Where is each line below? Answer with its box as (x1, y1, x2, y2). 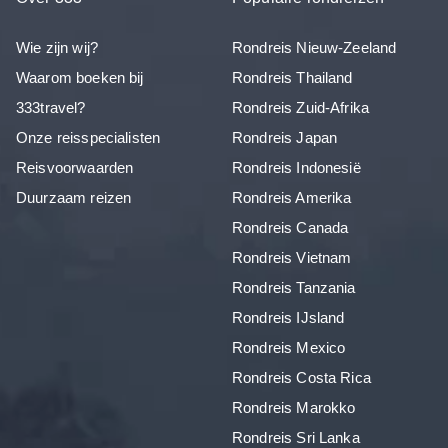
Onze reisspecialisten (16, 128, 161, 146)
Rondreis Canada (232, 218, 349, 236)
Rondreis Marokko (232, 398, 356, 416)
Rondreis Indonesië (232, 158, 361, 176)
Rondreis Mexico (232, 338, 346, 356)
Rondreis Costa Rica (232, 368, 371, 386)
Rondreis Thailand (232, 68, 353, 86)
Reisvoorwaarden (16, 158, 134, 176)
